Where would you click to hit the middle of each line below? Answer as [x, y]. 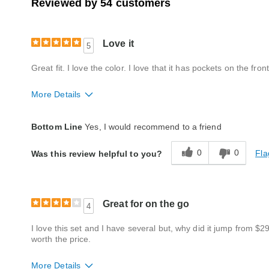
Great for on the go [146, 204]
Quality [46, 158]
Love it [118, 44]
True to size [129, 122]
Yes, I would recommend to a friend [152, 127]
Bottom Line [57, 127]
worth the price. [61, 239]
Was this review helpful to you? [97, 153]
